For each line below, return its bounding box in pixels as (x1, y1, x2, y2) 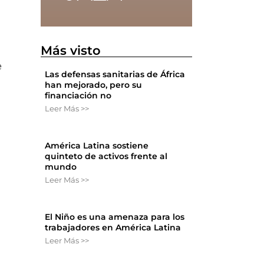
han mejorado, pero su (45, 80, 143, 91)
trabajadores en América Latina (45, 222, 181, 233)
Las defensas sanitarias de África (45, 69, 186, 80)
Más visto (41, 43, 101, 58)
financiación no (45, 90, 112, 101)
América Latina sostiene (45, 140, 149, 151)
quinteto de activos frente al (45, 151, 168, 162)
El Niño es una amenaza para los (45, 212, 185, 223)
